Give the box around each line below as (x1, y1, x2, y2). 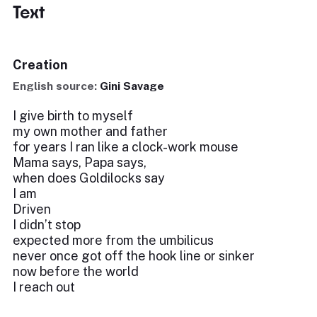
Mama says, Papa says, (13, 155, 146, 170)
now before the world (13, 264, 139, 279)
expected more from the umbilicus (13, 233, 214, 248)
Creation (13, 57, 68, 72)
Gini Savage (100, 79, 164, 93)
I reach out (13, 279, 75, 294)
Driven (13, 202, 51, 217)
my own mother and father (13, 124, 168, 139)
